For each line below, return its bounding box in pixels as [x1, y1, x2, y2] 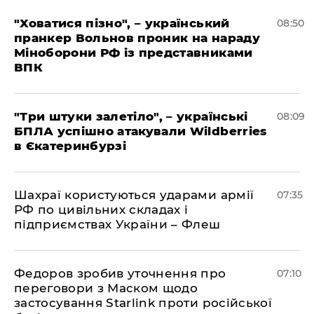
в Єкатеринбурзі [14, 139, 127, 153]
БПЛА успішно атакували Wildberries [14, 124, 267, 138]
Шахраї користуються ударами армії [14, 188, 254, 202]
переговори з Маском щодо [14, 281, 198, 295]
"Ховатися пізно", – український [14, 16, 230, 30]
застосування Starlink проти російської [14, 296, 272, 310]
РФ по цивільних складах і [14, 203, 189, 217]
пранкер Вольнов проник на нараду [14, 31, 260, 45]
